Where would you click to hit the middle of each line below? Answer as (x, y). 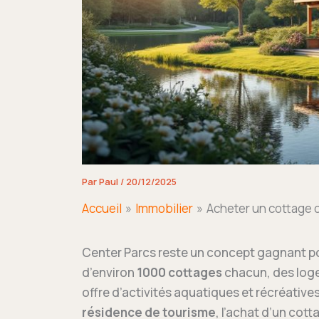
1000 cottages (179, 272)
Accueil (101, 208)
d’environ (109, 272)
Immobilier (164, 208)
